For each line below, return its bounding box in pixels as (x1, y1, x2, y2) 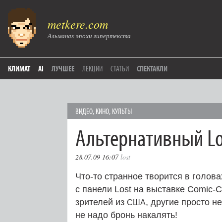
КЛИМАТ (8, 63, 30, 73)
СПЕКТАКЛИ (137, 63, 167, 73)
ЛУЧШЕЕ (52, 63, 74, 73)
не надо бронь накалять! (75, 210, 177, 220)
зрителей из (75, 197, 127, 207)
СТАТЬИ (111, 63, 129, 73)
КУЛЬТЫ (112, 106, 132, 116)
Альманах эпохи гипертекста (48, 31, 131, 40)
